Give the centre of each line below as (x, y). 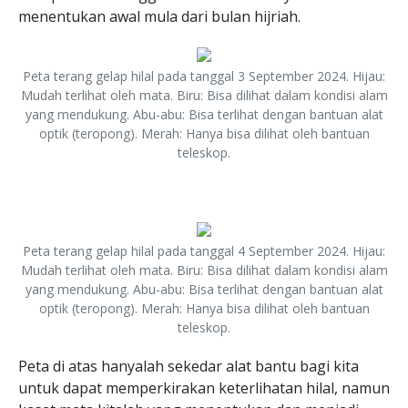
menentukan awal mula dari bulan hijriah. (159, 16)
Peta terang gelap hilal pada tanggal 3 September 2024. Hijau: (204, 76)
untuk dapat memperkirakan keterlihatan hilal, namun (204, 388)
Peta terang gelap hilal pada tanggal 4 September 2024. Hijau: (204, 251)
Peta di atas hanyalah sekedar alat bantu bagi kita (189, 366)
